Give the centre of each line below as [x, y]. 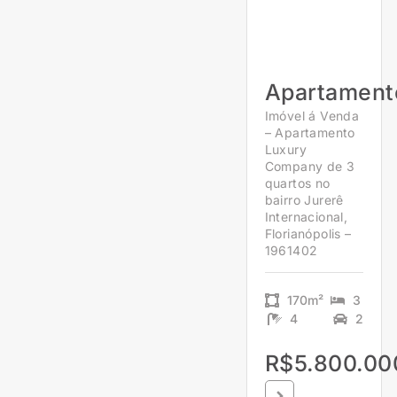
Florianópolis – [308, 234]
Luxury [285, 150]
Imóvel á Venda [312, 116]
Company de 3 [310, 167]
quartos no [297, 183]
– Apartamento [310, 133]
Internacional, [306, 217]
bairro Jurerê [304, 200]
